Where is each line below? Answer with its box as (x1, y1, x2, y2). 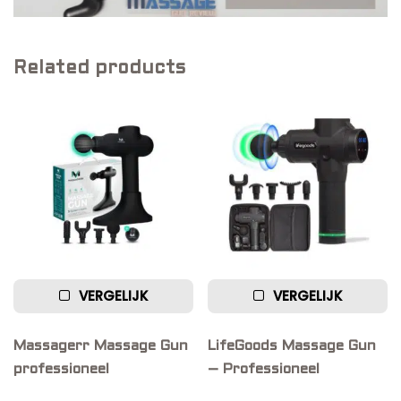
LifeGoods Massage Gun (208, 338, 377, 353)
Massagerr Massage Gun (13, 338, 188, 353)
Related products (13, 59, 185, 77)
